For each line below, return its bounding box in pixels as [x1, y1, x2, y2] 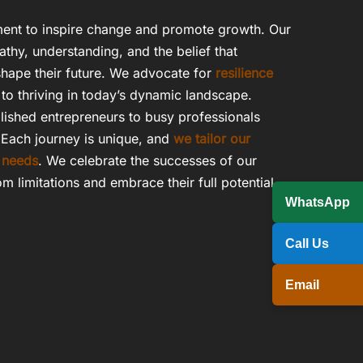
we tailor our [173, 130, 250, 147]
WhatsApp [285, 195, 350, 209]
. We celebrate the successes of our [38, 152, 257, 169]
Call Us [285, 237, 329, 250]
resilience [216, 65, 273, 82]
